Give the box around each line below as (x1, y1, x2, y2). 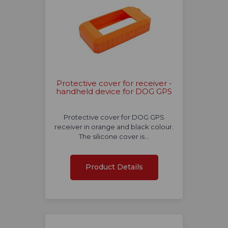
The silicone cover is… (79, 132, 149, 141)
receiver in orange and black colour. (54, 123, 174, 131)
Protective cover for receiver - (56, 78, 172, 89)
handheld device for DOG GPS (56, 87, 172, 97)
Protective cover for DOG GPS (64, 113, 164, 122)
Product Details (85, 162, 143, 172)
